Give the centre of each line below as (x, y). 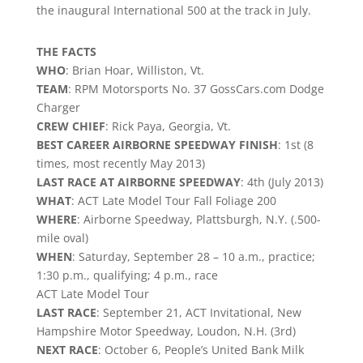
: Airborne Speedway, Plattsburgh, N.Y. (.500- (199, 219)
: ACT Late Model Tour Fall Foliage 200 (173, 201)
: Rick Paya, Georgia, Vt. (168, 126)
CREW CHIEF (70, 126)
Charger (58, 107)
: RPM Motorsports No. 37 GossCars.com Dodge (196, 89)
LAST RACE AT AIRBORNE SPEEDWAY (138, 182)
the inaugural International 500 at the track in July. (173, 10)
